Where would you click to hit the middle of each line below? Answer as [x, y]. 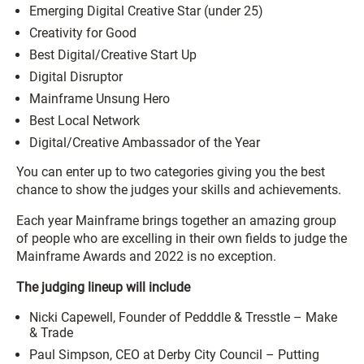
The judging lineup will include [103, 287]
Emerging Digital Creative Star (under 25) [146, 11]
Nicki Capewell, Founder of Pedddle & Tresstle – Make [183, 317]
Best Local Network [84, 121]
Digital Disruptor [76, 77]
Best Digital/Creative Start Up [113, 55]
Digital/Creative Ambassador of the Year [145, 143]
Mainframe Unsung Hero [100, 99]
